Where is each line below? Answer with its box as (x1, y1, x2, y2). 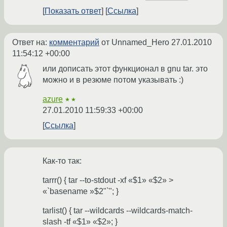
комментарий (49, 38, 99, 47)
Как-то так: (43, 157, 82, 166)
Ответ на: (12, 38, 49, 47)
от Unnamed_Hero (99, 38, 171, 47)
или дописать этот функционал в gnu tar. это (43, 64, 208, 73)
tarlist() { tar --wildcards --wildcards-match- (43, 206, 193, 215)
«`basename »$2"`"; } (43, 187, 119, 196)
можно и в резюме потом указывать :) (43, 75, 183, 85)
